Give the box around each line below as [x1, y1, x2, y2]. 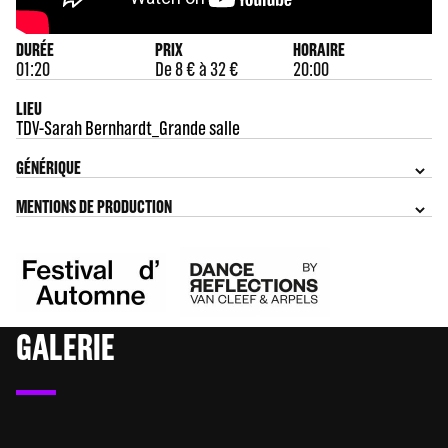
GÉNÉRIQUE [16, 157, 81, 178]
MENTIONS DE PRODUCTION [16, 196, 172, 217]
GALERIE [16, 326, 115, 367]
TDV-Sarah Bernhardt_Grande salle [16, 116, 240, 139]
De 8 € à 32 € [154, 57, 239, 80]
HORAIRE [293, 39, 346, 60]
